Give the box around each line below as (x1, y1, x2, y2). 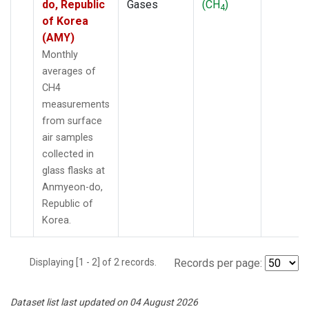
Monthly (42, 48, 78, 61)
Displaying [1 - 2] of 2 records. (30, 256, 165, 268)
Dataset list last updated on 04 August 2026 (10, 296, 198, 308)
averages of (42, 65, 96, 77)
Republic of (42, 197, 93, 210)
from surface (42, 114, 102, 127)
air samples (42, 131, 93, 143)
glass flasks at (42, 164, 105, 177)
